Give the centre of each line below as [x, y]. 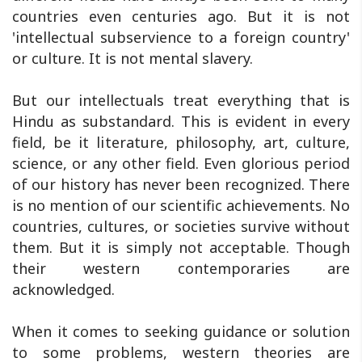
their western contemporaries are [181, 269]
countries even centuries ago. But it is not [181, 17]
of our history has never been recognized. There [181, 185]
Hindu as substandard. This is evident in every [181, 122]
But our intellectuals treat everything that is [181, 101]
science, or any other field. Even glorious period [181, 164]
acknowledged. [63, 290]
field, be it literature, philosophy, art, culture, [181, 143]
